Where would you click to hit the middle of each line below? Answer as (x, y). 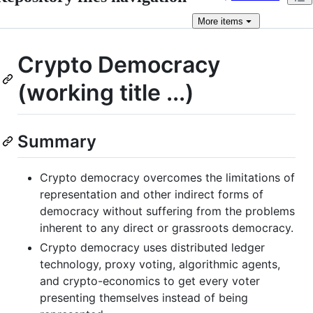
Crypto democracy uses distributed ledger (152, 247)
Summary (57, 141)
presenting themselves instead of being (144, 297)
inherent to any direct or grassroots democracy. (167, 227)
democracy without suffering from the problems (167, 211)
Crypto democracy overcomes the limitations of (167, 177)
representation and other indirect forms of (152, 194)
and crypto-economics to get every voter (150, 281)
